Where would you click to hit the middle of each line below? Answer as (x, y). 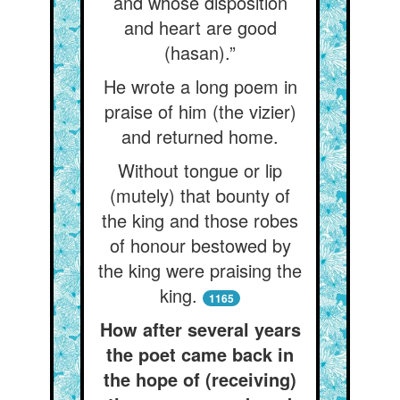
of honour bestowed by (200, 245)
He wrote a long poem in (200, 86)
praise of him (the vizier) (200, 111)
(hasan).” (200, 52)
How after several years (200, 329)
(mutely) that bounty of (200, 195)
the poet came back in (200, 354)
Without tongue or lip (200, 170)
